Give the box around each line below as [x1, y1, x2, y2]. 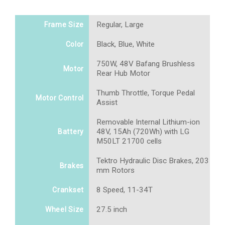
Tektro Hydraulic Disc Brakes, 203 [96, 156, 209, 166]
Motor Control [35, 94, 84, 102]
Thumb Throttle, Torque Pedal [96, 88, 195, 98]
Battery [58, 128, 84, 136]
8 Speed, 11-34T [96, 185, 153, 195]
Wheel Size [45, 205, 84, 214]
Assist [96, 98, 118, 107]
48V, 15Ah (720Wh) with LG [96, 127, 189, 137]
